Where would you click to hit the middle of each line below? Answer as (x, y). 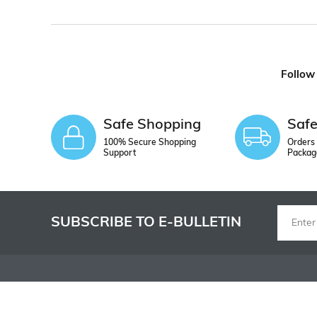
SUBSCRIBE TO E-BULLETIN (146, 223)
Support (120, 154)
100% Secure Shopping (150, 143)
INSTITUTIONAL (91, 296)
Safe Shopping (152, 126)
